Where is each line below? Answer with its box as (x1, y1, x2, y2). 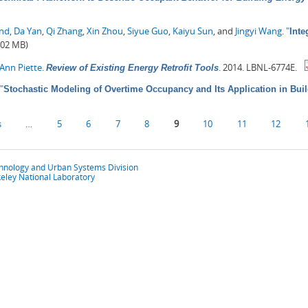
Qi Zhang (46, 24, 82, 37)
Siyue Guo (127, 24, 168, 37)
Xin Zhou (87, 24, 123, 37)
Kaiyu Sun (173, 24, 213, 37)
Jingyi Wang (235, 24, 282, 37)
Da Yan (14, 24, 42, 37)
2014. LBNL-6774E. (221, 60, 297, 74)
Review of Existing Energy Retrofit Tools (46, 62, 219, 73)
